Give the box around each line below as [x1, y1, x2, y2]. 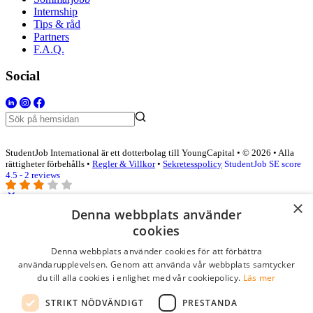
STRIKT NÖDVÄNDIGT [45, 296, 144, 309]
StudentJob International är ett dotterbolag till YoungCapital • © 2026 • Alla [6, 147, 294, 158]
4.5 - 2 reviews [6, 169, 60, 180]
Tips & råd [34, 17, 80, 30]
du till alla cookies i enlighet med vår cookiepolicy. [37, 272, 241, 284]
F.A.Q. [34, 43, 64, 55]
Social [6, 68, 40, 84]
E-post [6, 245, 37, 258]
